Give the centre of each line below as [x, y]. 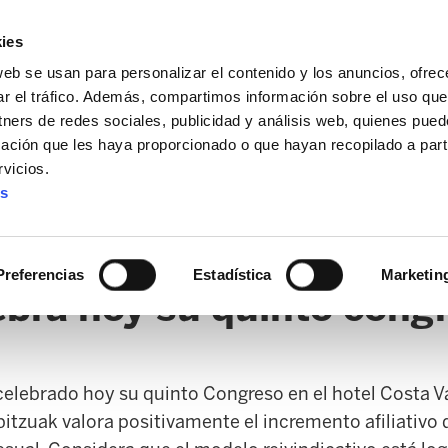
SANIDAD [133, 224]
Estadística [232, 274]
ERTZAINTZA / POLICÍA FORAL [300, 224]
